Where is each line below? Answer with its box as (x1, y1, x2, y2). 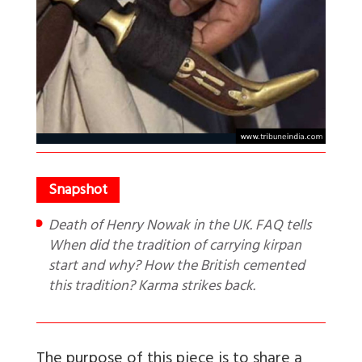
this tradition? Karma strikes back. (48, 274, 255, 302)
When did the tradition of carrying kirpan (48, 234, 301, 262)
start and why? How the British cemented (48, 254, 305, 282)
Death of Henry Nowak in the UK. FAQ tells (48, 213, 58, 242)
